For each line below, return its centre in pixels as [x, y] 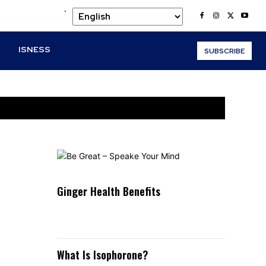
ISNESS [35, 49]
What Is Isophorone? [102, 254]
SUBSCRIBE [224, 51]
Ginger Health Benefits [108, 191]
